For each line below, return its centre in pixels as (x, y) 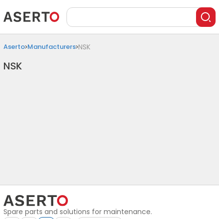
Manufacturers (52, 47)
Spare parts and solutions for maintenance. (78, 212)
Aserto (14, 47)
